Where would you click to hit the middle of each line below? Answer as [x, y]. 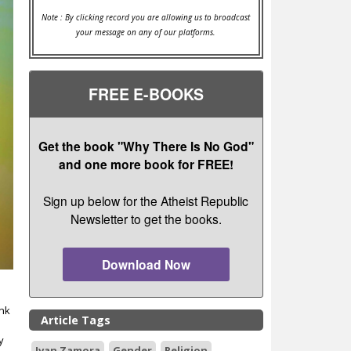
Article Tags [75, 320]
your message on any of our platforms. [146, 32]
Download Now [146, 264]
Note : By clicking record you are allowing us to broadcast [146, 17]
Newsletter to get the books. [146, 218]
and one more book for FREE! [146, 165]
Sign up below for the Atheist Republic [146, 200]
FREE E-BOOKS [146, 94]
